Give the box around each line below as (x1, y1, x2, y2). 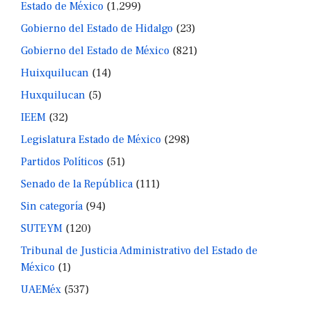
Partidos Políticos (21, 154, 103, 169)
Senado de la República (21, 176, 133, 191)
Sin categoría (21, 199, 83, 213)
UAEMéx (21, 282, 61, 296)
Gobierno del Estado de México (21, 43, 169, 58)
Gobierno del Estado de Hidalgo (21, 21, 173, 35)
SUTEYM (21, 221, 62, 235)
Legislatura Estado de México (21, 132, 161, 146)
